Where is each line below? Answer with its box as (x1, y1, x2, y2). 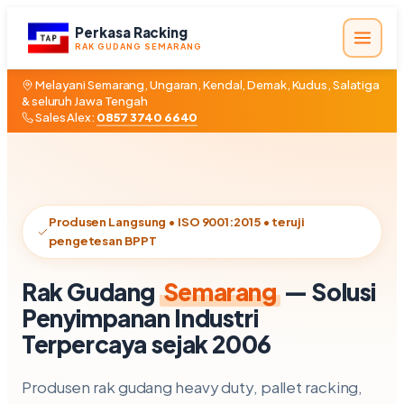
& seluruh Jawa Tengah (22, 94, 148, 108)
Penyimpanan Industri (22, 303, 259, 333)
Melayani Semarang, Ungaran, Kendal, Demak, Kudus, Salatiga (33, 78, 381, 92)
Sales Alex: (33, 110, 96, 124)
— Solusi (280, 277, 377, 307)
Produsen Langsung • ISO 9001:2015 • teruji (49, 215, 305, 229)
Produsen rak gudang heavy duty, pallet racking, (22, 377, 363, 397)
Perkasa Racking (75, 23, 188, 41)
